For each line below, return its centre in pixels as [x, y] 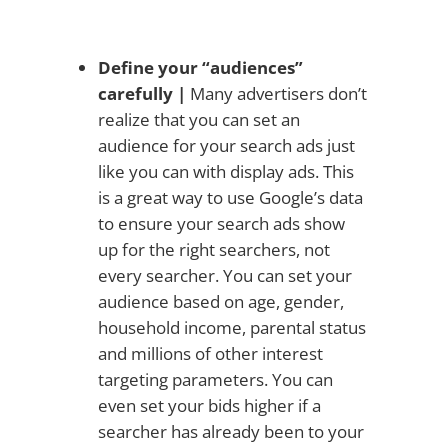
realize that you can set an [198, 119]
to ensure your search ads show [221, 223]
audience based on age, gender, [220, 301]
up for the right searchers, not [213, 249]
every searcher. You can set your [224, 275]
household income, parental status [231, 327]
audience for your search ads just [226, 145]
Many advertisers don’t [276, 93]
